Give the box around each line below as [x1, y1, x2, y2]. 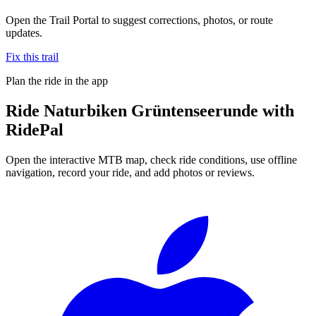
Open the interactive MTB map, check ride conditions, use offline [6, 153, 297, 166]
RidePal [6, 120, 63, 139]
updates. [6, 26, 42, 39]
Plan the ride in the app [6, 74, 108, 87]
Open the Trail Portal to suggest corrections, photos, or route [6, 13, 273, 26]
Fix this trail [6, 50, 59, 63]
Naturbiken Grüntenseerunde [44, 101, 258, 120]
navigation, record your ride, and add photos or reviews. [6, 166, 255, 178]
